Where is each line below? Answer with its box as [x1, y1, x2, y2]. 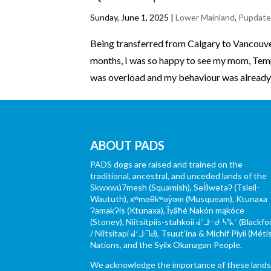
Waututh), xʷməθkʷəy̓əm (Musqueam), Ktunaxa [90, 193, 268, 204]
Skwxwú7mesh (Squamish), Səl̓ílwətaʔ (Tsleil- [90, 181, 260, 192]
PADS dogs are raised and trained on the [90, 158, 243, 169]
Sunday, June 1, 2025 [90, 12, 169, 22]
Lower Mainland [175, 12, 235, 22]
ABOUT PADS [90, 137, 165, 152]
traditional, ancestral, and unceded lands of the [90, 170, 267, 181]
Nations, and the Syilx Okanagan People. [90, 239, 243, 250]
